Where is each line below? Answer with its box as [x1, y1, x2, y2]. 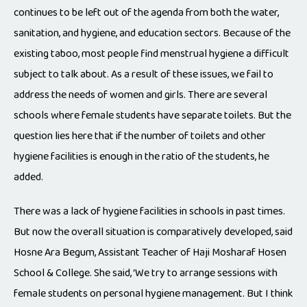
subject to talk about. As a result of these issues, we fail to [14, 65, 273, 84]
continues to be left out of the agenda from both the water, [14, 3, 279, 23]
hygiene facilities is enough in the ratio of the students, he [14, 147, 269, 167]
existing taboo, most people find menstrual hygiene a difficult [14, 45, 289, 64]
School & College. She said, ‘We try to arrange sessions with [14, 264, 278, 283]
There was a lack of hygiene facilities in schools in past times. [14, 202, 285, 221]
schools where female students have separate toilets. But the [14, 106, 291, 125]
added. [14, 168, 43, 187]
